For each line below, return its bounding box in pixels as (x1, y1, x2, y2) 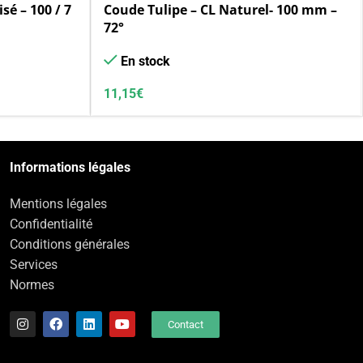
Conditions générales (10, 236, 130, 252)
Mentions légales (10, 195, 108, 211)
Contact (168, 318, 204, 331)
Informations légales (10, 159, 131, 175)
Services (10, 256, 58, 272)
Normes (10, 276, 55, 293)
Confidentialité (10, 216, 93, 232)
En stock (120, 53, 170, 69)
